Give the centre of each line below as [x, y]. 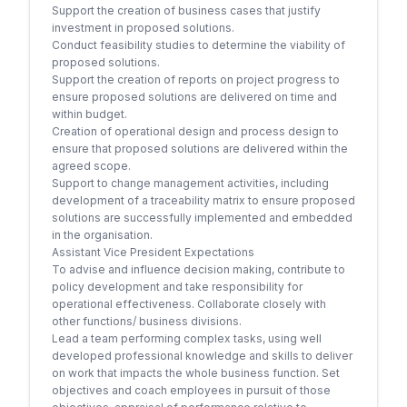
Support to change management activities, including [190, 183]
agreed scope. [91, 166]
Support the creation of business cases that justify [186, 10]
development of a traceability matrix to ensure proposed [203, 200]
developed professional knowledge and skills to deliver [202, 356]
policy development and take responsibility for [177, 287]
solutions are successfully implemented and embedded [202, 218]
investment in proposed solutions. [143, 28]
